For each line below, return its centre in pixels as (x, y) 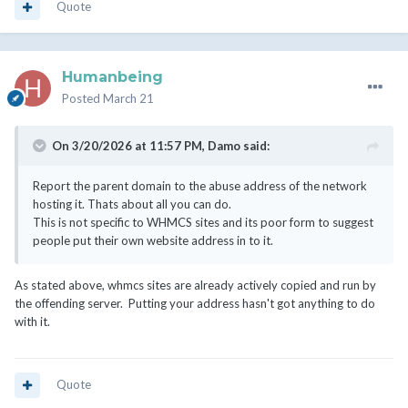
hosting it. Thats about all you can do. (133, 204)
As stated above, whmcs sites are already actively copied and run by (195, 286)
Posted (82, 99)
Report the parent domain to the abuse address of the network (200, 186)
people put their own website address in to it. (154, 241)
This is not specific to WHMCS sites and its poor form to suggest (203, 223)
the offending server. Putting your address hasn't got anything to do (195, 304)
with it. (32, 322)
